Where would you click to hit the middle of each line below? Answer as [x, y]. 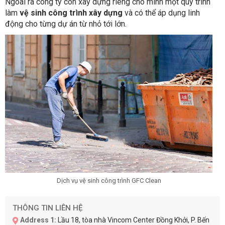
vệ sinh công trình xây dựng [71, 13]
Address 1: [38, 220]
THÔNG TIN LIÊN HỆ [47, 208]
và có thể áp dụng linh [161, 13]
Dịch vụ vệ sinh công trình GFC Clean [109, 180]
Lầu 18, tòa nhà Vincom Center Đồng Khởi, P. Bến [133, 220]
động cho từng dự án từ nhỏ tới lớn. [66, 24]
